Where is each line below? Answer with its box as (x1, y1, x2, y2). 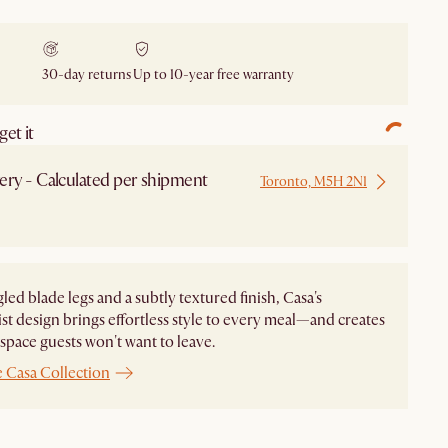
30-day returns (42, 66, 131, 84)
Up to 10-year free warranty (133, 66, 294, 84)
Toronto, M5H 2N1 (260, 173, 367, 191)
